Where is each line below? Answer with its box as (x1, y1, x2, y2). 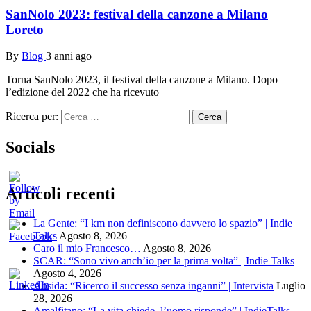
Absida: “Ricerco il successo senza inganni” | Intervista (33, 279, 274, 292)
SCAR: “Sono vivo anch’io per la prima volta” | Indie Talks (33, 254, 294, 267)
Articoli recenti (6, 185, 115, 203)
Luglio (276, 279, 305, 292)
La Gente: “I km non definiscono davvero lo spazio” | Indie (33, 217, 292, 229)
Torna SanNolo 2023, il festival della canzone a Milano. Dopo (6, 74, 278, 86)
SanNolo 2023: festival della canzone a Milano (6, 6, 268, 22)
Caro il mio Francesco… (33, 242, 141, 254)
